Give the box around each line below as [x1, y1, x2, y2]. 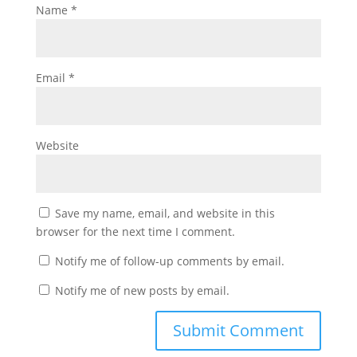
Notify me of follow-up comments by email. [54, 253, 284, 269]
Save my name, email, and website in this [54, 206, 275, 222]
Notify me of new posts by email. [54, 283, 229, 299]
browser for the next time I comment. [35, 224, 235, 240]
